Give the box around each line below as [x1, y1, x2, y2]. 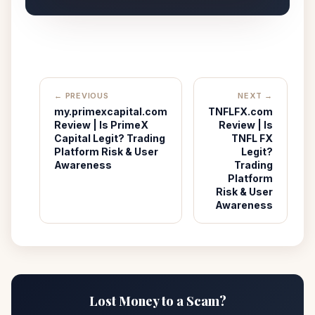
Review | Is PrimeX [54, 119, 148, 131]
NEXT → [238, 91, 273, 101]
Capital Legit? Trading [54, 132, 165, 144]
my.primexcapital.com [54, 105, 167, 117]
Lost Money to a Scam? [89, 292, 226, 309]
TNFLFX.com [208, 105, 273, 117]
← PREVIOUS [54, 91, 109, 101]
